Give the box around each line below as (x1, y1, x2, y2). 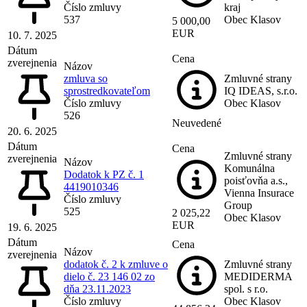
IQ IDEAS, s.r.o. (224, 84, 297, 97)
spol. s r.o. (224, 282, 268, 295)
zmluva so (64, 72, 108, 84)
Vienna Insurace (224, 186, 294, 199)
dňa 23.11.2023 (64, 282, 131, 295)
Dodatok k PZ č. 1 (64, 168, 144, 180)
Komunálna (224, 162, 275, 174)
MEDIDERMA (224, 270, 292, 282)
